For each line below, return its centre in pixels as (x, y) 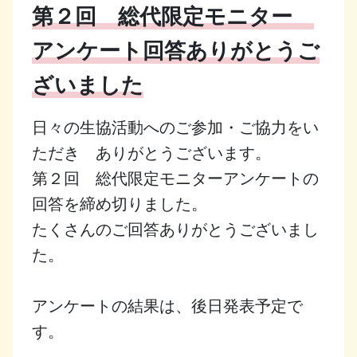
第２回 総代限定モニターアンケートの (175, 178)
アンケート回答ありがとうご (176, 50)
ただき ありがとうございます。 (151, 153)
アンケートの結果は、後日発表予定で (167, 306)
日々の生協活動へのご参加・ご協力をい (175, 127)
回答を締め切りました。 (120, 204)
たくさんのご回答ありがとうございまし (175, 229)
